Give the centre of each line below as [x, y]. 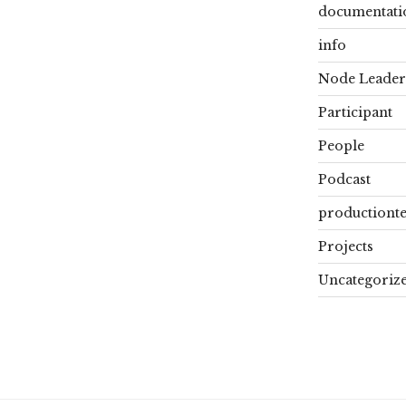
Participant [355, 112]
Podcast [344, 179]
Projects [345, 246]
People [341, 145]
